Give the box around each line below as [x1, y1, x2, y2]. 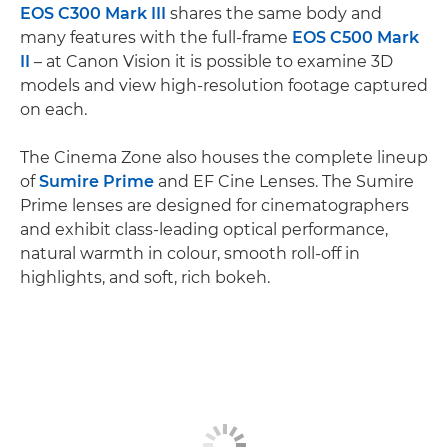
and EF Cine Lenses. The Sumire [154, 172, 414, 192]
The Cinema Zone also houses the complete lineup [20, 148, 428, 168]
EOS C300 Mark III [20, 4, 166, 24]
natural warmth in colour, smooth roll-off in [20, 244, 360, 264]
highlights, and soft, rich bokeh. [20, 268, 270, 288]
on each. [20, 100, 87, 120]
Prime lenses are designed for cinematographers [20, 196, 409, 216]
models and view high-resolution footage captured [20, 76, 428, 96]
